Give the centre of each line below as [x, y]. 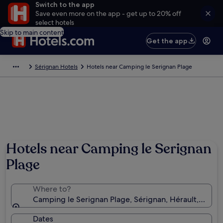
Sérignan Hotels [56, 67]
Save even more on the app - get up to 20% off [108, 13]
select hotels [55, 22]
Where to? [52, 189]
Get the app [167, 41]
